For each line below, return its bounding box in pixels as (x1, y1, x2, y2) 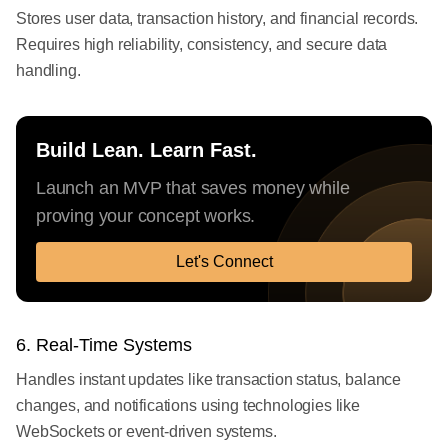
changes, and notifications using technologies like (16, 397, 360, 414)
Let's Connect (175, 253, 273, 270)
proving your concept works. (36, 206, 256, 226)
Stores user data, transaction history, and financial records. (16, 10, 419, 27)
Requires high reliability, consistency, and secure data (16, 36, 388, 53)
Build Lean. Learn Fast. (36, 139, 257, 161)
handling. (16, 62, 81, 79)
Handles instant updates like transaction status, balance (16, 371, 402, 388)
